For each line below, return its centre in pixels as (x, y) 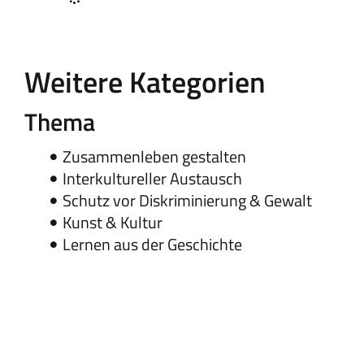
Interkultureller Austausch (152, 179)
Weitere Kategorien (145, 82)
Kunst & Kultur (113, 223)
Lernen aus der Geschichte (152, 245)
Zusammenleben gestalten (154, 157)
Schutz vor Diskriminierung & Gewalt (187, 201)
